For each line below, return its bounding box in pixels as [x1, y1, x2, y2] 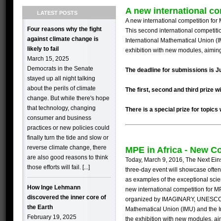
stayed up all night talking [27, 75, 95, 82]
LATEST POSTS [37, 10, 77, 16]
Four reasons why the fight [27, 26, 102, 33]
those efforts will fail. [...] [27, 164, 90, 171]
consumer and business [27, 114, 91, 121]
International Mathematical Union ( [125, 37, 218, 44]
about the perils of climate [27, 85, 96, 92]
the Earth [27, 204, 53, 211]
